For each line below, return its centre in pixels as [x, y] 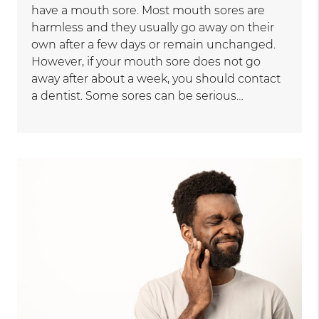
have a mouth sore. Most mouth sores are [148, 11]
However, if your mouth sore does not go [146, 62]
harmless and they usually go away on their [153, 28]
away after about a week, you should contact [156, 79]
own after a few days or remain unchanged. [154, 45]
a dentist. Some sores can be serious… [138, 96]
